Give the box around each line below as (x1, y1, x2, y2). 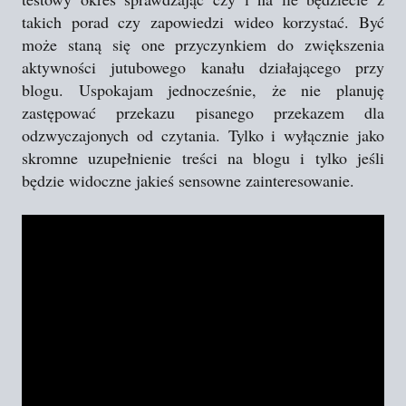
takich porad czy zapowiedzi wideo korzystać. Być (22, 11, 384, 33)
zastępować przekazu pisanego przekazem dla (22, 101, 384, 123)
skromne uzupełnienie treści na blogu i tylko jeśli (22, 147, 384, 169)
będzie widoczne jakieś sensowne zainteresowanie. (22, 169, 354, 191)
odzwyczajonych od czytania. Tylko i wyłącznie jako (22, 124, 384, 146)
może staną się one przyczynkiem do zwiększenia (22, 34, 384, 55)
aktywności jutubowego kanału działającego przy (22, 56, 384, 78)
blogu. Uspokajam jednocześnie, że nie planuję (22, 79, 384, 101)
